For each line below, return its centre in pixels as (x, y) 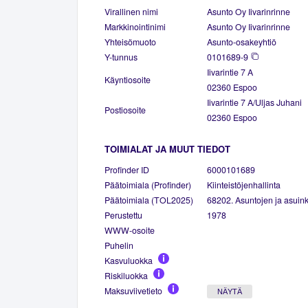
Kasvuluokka (129, 260)
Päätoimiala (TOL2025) (149, 200)
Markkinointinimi (135, 26)
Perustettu (123, 215)
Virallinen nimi (131, 11)
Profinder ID (127, 169)
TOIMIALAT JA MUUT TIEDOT (167, 148)
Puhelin (119, 245)
